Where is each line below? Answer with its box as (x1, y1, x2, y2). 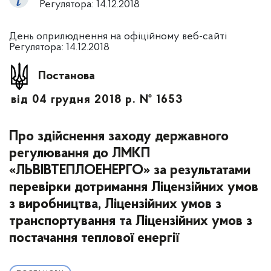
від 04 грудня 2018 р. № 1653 (11, 94, 183, 106)
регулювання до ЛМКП (9, 146, 150, 161)
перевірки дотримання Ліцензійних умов (9, 180, 258, 195)
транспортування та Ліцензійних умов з (9, 214, 252, 229)
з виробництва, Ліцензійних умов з (9, 197, 221, 212)
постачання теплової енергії (9, 231, 179, 246)
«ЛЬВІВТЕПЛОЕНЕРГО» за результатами (9, 163, 250, 178)
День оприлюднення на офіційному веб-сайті (9, 31, 227, 42)
